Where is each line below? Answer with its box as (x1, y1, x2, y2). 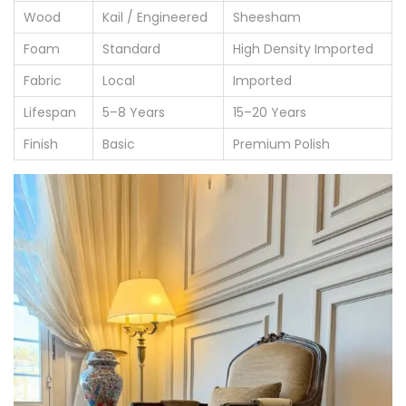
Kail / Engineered (102, 8, 208, 27)
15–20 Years (233, 103, 306, 122)
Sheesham (233, 8, 301, 27)
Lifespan (24, 103, 76, 122)
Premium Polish (233, 135, 330, 154)
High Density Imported (233, 40, 373, 59)
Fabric (24, 72, 62, 91)
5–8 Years (102, 103, 165, 122)
